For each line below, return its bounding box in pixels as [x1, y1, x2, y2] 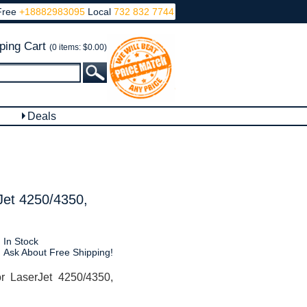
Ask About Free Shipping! [3, 247, 113, 258]
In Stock [3, 236, 38, 247]
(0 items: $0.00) [49, 42, 107, 52]
